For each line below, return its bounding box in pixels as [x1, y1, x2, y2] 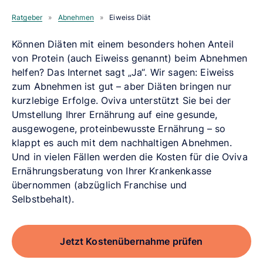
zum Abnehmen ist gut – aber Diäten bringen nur [12, 80, 231, 92]
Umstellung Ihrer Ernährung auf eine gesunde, [12, 108, 218, 120]
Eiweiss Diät [109, 12, 151, 22]
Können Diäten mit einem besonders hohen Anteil [12, 38, 234, 50]
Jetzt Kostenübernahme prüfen [60, 235, 203, 247]
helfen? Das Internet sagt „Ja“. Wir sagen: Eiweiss [12, 66, 234, 78]
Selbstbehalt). [12, 193, 75, 205]
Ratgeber [12, 12, 43, 22]
